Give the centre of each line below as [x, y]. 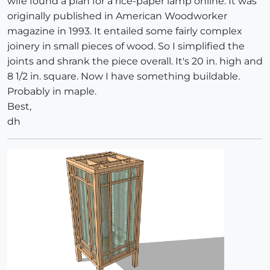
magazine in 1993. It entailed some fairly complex [125, 31]
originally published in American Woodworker [117, 16]
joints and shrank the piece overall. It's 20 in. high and [135, 61]
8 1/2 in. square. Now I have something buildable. [124, 76]
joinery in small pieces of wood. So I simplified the [126, 46]
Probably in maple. [52, 91]
